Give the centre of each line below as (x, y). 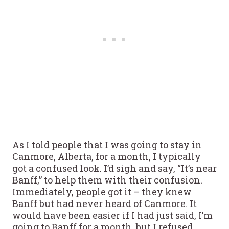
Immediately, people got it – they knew (102, 191)
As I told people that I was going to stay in (107, 144)
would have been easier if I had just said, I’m (112, 215)
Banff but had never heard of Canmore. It (105, 203)
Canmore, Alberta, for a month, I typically (107, 156)
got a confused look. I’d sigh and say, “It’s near (114, 168)
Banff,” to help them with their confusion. (107, 180)
